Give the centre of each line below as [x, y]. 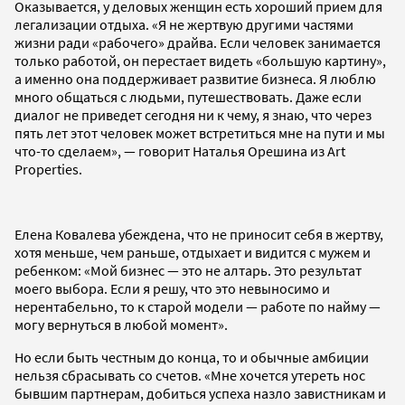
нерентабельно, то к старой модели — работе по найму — [198, 306]
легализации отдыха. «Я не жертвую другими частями [184, 24]
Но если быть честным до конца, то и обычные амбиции [192, 357]
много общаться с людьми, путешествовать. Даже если [188, 96]
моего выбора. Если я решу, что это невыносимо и [172, 288]
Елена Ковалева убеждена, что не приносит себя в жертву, [199, 234]
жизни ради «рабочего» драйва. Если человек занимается [198, 42]
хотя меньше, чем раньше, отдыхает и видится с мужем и [193, 252]
